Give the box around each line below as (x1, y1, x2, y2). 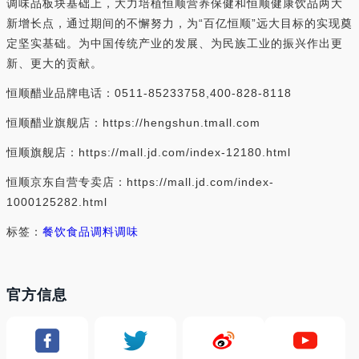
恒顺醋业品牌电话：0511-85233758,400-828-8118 (6, 86, 292, 99)
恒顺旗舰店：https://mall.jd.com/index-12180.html (6, 145, 291, 159)
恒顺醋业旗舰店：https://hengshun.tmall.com (6, 115, 260, 129)
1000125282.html (6, 195, 107, 208)
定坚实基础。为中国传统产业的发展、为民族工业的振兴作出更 (6, 36, 343, 50)
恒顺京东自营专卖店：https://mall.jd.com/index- (6, 175, 274, 188)
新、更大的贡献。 (6, 56, 103, 70)
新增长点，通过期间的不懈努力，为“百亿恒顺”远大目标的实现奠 (6, 16, 353, 30)
